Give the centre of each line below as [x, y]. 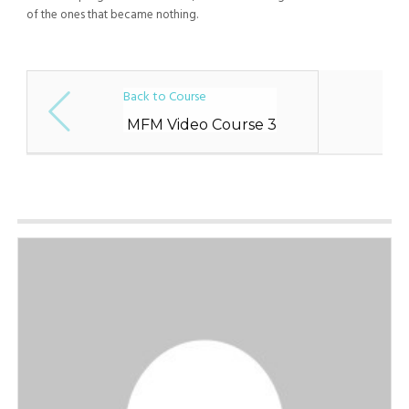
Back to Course [164, 97]
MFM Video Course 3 [201, 125]
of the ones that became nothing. [112, 15]
